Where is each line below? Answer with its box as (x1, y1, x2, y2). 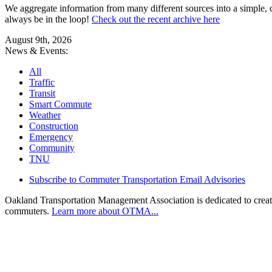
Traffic (29, 76, 55, 87)
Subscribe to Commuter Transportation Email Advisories (29, 174, 245, 185)
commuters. (5, 205, 52, 216)
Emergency (29, 131, 73, 142)
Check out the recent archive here (92, 13, 220, 24)
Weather (29, 109, 61, 120)
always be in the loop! (5, 13, 92, 24)
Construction (29, 120, 78, 131)
